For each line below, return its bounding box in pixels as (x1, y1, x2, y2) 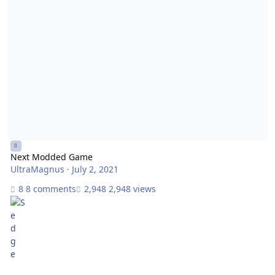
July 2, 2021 (71, 163, 118, 176)
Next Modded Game (10, 151, 93, 163)
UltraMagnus (10, 163, 64, 176)
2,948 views (108, 182, 156, 195)
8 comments (25, 182, 76, 195)
